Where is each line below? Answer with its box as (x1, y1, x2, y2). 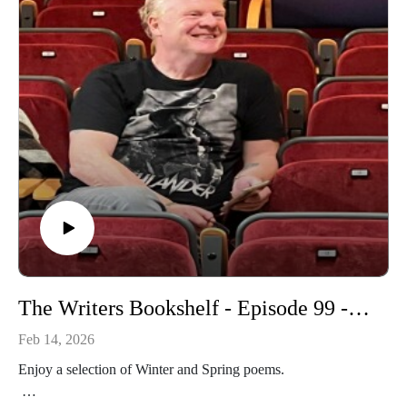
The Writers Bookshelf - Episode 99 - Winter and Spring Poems (348, 296, 370, 321)
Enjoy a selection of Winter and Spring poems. (18, 361, 284, 377)
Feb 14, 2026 (18, 332, 94, 348)
